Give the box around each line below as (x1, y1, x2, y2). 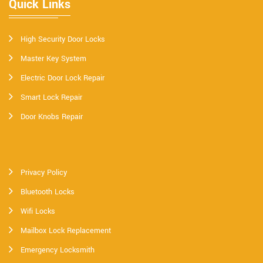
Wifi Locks (21, 206, 55, 217)
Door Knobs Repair (21, 112, 83, 123)
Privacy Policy (21, 167, 67, 178)
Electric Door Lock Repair (21, 73, 104, 84)
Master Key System (21, 53, 86, 65)
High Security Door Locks (21, 34, 105, 45)
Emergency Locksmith (21, 245, 95, 256)
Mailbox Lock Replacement (21, 225, 111, 237)
